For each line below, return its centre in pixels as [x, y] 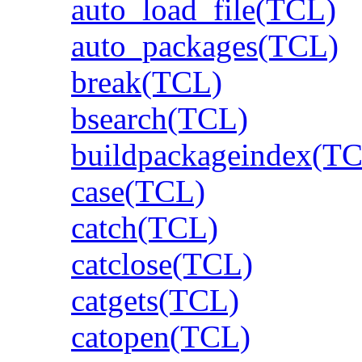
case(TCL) [138, 191]
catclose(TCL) [162, 263]
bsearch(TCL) [160, 118]
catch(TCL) [145, 227]
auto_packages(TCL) [205, 45]
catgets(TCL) [155, 300]
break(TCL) [147, 82]
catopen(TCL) [161, 336]
